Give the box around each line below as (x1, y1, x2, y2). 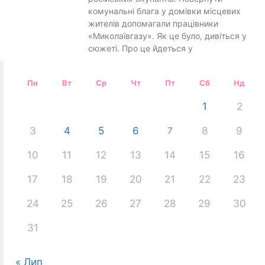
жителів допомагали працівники (88, 18, 218, 28)
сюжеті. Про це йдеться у (88, 43, 193, 53)
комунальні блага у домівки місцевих (88, 5, 241, 16)
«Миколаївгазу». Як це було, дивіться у (88, 30, 247, 41)
